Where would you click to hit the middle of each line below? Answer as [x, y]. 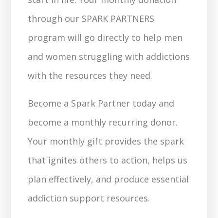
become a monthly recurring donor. [103, 122]
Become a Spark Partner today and [101, 103]
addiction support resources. [89, 198]
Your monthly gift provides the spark [106, 141]
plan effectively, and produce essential [109, 179]
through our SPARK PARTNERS [91, 18]
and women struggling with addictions [109, 56]
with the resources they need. [90, 75]
